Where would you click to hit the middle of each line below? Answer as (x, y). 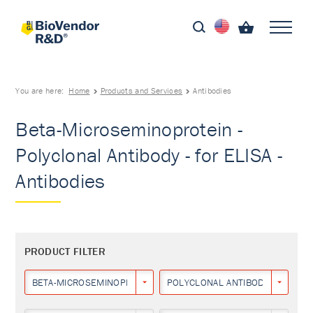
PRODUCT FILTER (65, 251)
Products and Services (141, 90)
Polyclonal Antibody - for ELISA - (149, 155)
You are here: (42, 90)
